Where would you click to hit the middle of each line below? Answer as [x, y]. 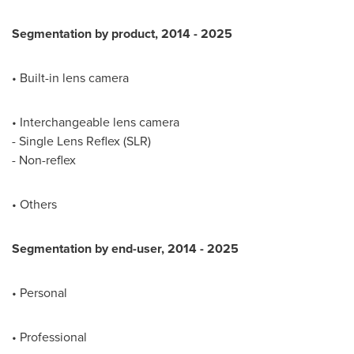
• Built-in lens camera [70, 78]
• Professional [49, 337]
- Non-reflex [44, 160]
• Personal [40, 293]
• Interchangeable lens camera [96, 122]
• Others [34, 204]
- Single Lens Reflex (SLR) [81, 141]
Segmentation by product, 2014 [103, 34]
